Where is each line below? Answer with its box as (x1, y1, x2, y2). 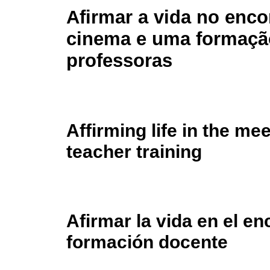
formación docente (66, 231, 228, 253)
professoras (66, 50, 172, 72)
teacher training (66, 141, 202, 162)
